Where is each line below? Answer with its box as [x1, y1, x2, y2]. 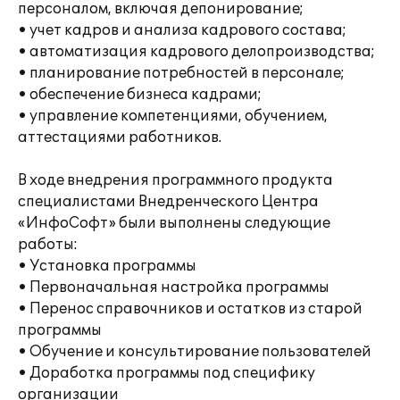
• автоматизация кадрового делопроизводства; [18, 43, 375, 61]
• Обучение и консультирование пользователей [18, 343, 371, 361]
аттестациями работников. [18, 129, 221, 146]
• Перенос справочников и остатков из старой [18, 300, 362, 318]
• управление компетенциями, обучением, [18, 107, 328, 125]
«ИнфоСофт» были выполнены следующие [18, 214, 330, 232]
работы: [18, 236, 78, 254]
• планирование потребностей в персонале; [18, 64, 345, 82]
